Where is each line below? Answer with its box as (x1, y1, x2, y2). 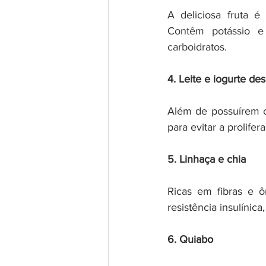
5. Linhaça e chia (167, 153, 246, 165)
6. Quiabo (167, 233, 213, 245)
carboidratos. (167, 40, 227, 53)
